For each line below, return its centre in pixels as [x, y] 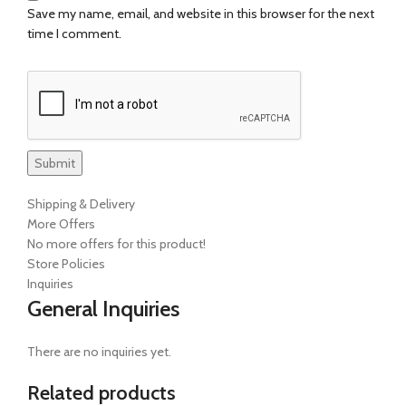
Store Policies [66, 263]
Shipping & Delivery [81, 203]
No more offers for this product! [116, 243]
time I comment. [74, 33]
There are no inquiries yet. [99, 351]
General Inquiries [103, 308]
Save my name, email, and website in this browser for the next [201, 13]
